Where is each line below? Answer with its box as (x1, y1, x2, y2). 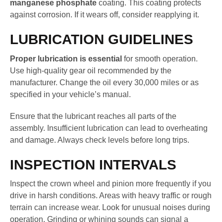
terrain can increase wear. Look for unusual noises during (10, 203, 210, 212)
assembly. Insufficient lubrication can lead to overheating (10, 123, 208, 132)
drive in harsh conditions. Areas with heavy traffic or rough (10, 191, 212, 200)
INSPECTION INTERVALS (10, 157, 176, 172)
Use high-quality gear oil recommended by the (10, 66, 171, 75)
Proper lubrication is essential (10, 54, 122, 63)
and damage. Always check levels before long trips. (10, 135, 189, 144)
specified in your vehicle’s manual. (10, 90, 131, 99)
